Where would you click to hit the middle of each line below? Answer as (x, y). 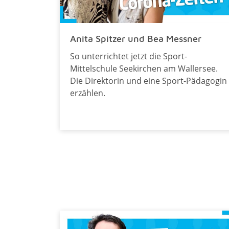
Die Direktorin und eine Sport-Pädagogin (148, 81)
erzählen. (88, 93)
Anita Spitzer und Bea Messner (136, 39)
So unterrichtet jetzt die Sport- (129, 56)
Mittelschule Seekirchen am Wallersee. (144, 69)
